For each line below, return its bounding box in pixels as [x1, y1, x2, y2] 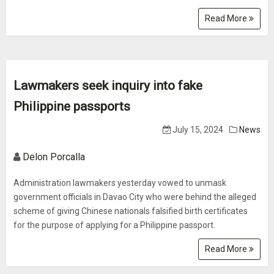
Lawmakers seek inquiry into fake [13, 78, 202, 93]
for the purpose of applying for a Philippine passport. [13, 220, 215, 230]
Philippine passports [13, 99, 130, 114]
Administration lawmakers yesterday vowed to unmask [13, 178, 226, 188]
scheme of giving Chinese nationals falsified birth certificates [13, 206, 248, 216]
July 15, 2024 [171, 125, 223, 135]
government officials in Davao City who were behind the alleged [13, 192, 256, 202]
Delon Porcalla [23, 151, 85, 163]
